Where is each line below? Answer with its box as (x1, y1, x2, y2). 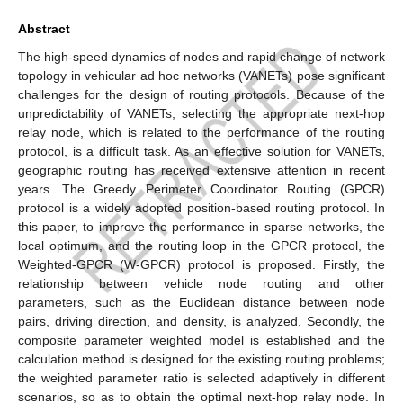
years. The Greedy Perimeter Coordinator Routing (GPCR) (18, 181, 385, 196)
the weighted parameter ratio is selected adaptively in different (18, 370, 385, 385)
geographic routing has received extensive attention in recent (18, 162, 385, 177)
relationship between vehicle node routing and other (18, 275, 385, 291)
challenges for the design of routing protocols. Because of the (18, 86, 385, 102)
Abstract (18, 21, 70, 36)
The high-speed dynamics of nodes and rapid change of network (18, 49, 385, 64)
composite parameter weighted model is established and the (18, 332, 385, 347)
